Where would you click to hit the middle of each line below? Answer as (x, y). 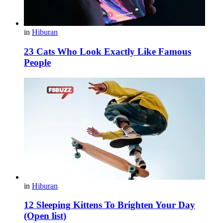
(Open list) (45, 216)
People (37, 62)
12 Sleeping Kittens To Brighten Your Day (110, 205)
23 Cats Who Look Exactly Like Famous (108, 51)
